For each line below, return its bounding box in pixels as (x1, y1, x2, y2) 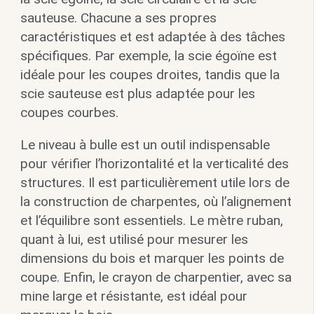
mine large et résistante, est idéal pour (20, 288, 247, 305)
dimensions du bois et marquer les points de (20, 250, 284, 267)
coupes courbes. (20, 104, 118, 121)
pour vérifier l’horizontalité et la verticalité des (20, 156, 289, 172)
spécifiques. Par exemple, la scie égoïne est (20, 48, 277, 64)
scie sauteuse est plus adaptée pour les (20, 86, 255, 102)
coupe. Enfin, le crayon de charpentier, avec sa (20, 269, 292, 286)
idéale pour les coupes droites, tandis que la (20, 67, 280, 83)
